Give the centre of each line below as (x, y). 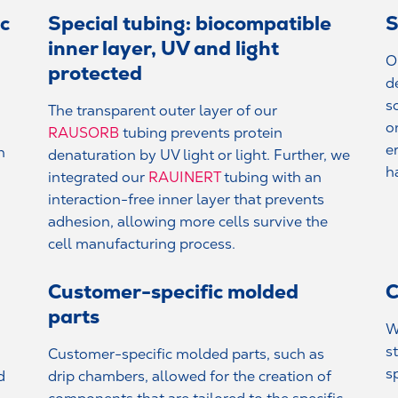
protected (95, 73)
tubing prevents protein (203, 132)
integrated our (98, 177)
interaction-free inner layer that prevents (186, 199)
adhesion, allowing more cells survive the (188, 221)
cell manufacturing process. (142, 243)
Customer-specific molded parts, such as (186, 354)
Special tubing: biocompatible (190, 23)
